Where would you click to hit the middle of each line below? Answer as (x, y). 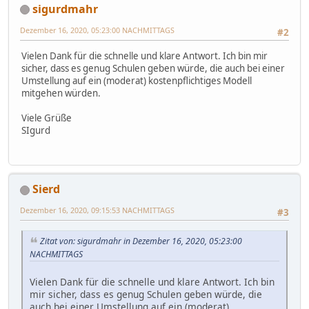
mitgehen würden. (61, 93)
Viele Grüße (47, 118)
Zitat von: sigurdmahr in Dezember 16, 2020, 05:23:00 (141, 241)
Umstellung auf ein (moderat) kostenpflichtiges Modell (137, 81)
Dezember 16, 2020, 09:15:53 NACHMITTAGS (97, 210)
